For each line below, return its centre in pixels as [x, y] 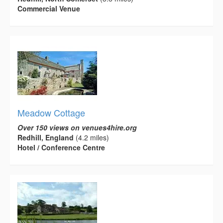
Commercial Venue [49, 8]
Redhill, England [46, 137]
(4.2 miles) [91, 137]
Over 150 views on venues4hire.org [77, 127]
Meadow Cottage [51, 112]
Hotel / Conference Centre [61, 147]
